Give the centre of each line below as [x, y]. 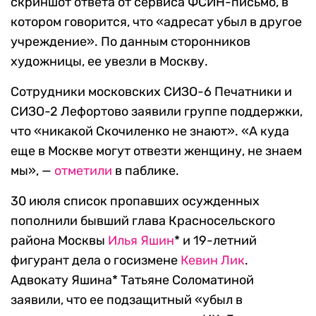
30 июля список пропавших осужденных [135, 201]
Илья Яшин [141, 241]
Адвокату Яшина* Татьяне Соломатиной [132, 280]
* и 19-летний [215, 241]
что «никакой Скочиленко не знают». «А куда [150, 132]
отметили [83, 171]
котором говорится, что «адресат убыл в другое [156, 22]
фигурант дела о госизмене [96, 261]
